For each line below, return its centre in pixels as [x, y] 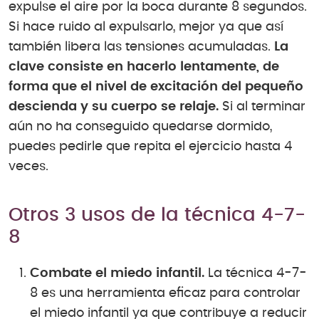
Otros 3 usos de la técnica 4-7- [157, 215]
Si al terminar [262, 106]
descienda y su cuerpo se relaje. [114, 106]
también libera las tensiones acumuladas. [140, 47]
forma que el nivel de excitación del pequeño [156, 87]
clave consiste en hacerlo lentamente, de [144, 67]
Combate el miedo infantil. [117, 274]
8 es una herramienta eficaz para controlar [165, 294]
